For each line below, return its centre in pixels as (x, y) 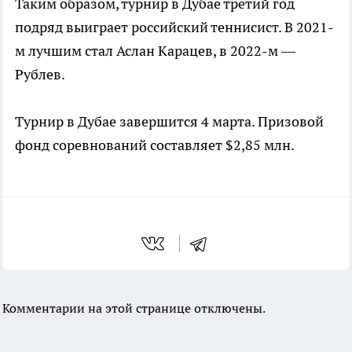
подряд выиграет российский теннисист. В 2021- (174, 27)
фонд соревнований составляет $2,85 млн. (155, 145)
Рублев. (40, 75)
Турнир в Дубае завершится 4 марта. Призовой (169, 122)
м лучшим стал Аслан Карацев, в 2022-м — (155, 51)
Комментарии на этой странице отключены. (134, 308)
